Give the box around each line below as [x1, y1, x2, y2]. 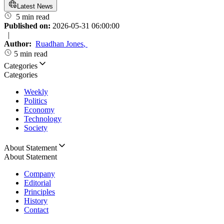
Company [24, 169, 55, 178]
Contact [24, 205, 48, 214]
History [24, 196, 47, 205]
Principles [24, 187, 55, 196]
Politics [24, 96, 47, 105]
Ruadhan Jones [35, 39, 83, 48]
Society [24, 123, 47, 132]
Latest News [17, 2, 53, 10]
